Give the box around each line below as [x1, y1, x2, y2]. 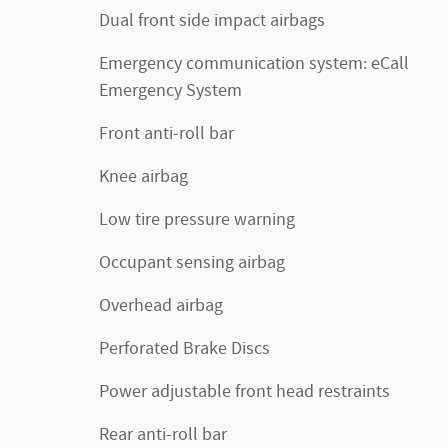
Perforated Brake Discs [99, 337, 270, 362]
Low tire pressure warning [99, 208, 295, 233]
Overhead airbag [99, 294, 223, 319]
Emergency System [99, 79, 242, 104]
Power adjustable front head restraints [99, 380, 390, 405]
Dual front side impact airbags [99, 9, 325, 34]
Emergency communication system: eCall [99, 52, 409, 77]
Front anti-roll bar [99, 122, 234, 147]
